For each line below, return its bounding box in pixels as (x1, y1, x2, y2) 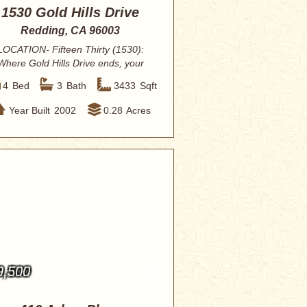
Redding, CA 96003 (21, 25, 121, 36)
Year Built (9, 104, 51, 116)
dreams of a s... (36, 71, 105, 82)
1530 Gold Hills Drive (1, 5, 140, 20)
